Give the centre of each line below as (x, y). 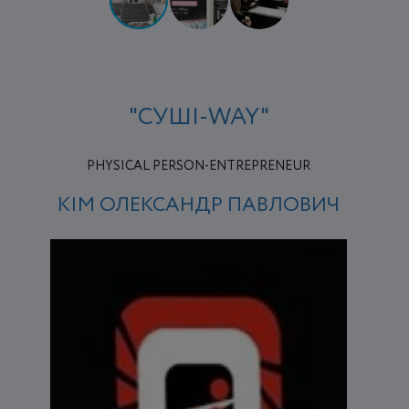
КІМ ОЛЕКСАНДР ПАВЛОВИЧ (199, 205)
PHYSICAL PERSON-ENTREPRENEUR (199, 166)
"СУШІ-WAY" (199, 117)
